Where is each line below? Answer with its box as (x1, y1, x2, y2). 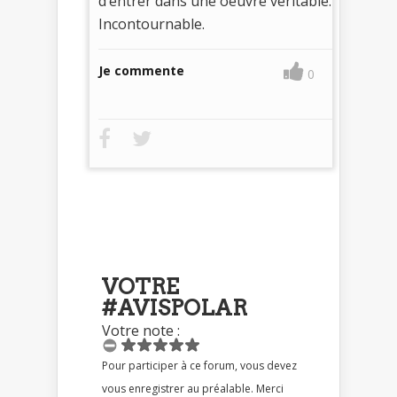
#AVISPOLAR (102, 294, 247, 321)
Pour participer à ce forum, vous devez (102, 357, 190, 373)
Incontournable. (98, 13, 205, 34)
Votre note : (102, 320, 180, 340)
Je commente (98, 61, 184, 79)
